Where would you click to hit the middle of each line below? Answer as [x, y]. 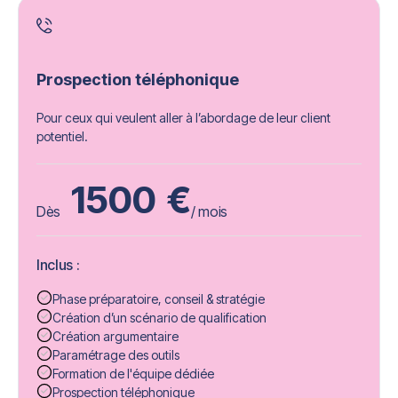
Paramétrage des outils [116, 355]
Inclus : [58, 265]
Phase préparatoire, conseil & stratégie [159, 299]
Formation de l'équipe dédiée [133, 374]
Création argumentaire [115, 337]
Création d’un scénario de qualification [159, 318]
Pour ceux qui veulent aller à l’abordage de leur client [183, 118]
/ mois [210, 212]
